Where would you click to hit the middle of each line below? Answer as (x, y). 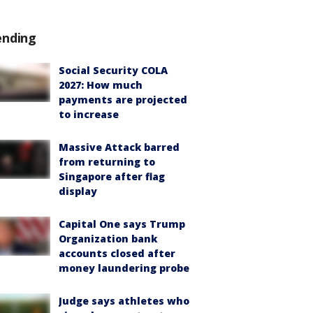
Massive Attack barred (119, 147)
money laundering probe (124, 268)
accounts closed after (117, 253)
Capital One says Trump (122, 224)
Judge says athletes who (124, 301)
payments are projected (123, 100)
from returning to (107, 162)
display (78, 191)
